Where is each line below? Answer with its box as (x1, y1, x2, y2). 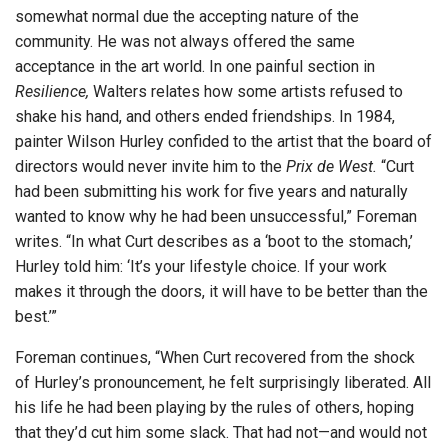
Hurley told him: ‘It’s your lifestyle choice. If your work (15, 257, 387, 277)
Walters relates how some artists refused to (89, 82, 403, 102)
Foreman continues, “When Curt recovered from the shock (15, 348, 415, 368)
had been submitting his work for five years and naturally (15, 182, 408, 202)
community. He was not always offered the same (15, 32, 355, 52)
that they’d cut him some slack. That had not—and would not (15, 423, 427, 443)
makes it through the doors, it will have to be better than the (15, 282, 428, 302)
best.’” (15, 307, 57, 327)
